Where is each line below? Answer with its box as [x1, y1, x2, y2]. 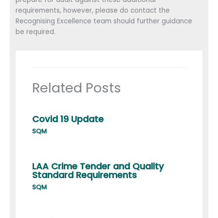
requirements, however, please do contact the [16, 5, 170, 15]
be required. [16, 27, 56, 36]
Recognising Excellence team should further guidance [16, 16, 193, 26]
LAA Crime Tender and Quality [32, 160, 164, 172]
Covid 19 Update [32, 112, 104, 125]
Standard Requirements [32, 168, 137, 181]
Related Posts [32, 78, 122, 98]
